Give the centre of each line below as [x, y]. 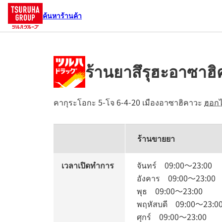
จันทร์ [151, 165]
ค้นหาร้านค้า [62, 15]
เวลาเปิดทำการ [88, 165]
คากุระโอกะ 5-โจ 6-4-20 [97, 102]
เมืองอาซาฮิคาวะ [171, 102]
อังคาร [152, 178]
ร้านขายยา [156, 138]
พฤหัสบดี [156, 204]
